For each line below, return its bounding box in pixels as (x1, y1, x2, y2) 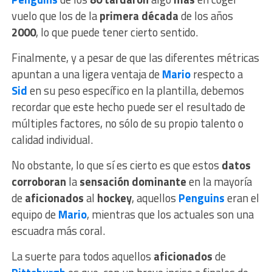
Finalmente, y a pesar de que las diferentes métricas (11, 49, 259, 67)
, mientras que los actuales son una (86, 206, 254, 223)
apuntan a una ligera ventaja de (11, 66, 162, 83)
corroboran (11, 173, 69, 191)
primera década (99, 7, 181, 25)
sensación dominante (79, 173, 189, 191)
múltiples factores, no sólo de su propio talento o (11, 115, 243, 132)
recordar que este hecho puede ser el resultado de (11, 98, 245, 116)
